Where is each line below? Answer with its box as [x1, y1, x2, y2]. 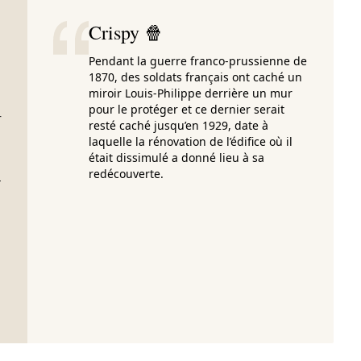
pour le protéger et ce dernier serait [89, 102, 284, 117]
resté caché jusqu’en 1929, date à [89, 118, 268, 133]
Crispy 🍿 [89, 19, 164, 45]
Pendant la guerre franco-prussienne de [89, 53, 307, 68]
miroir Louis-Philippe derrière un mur [89, 85, 293, 101]
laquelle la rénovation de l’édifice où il [89, 134, 293, 149]
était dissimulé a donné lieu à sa [89, 150, 264, 165]
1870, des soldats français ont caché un [89, 69, 302, 85]
